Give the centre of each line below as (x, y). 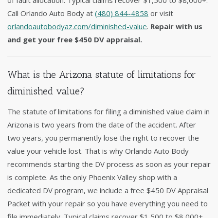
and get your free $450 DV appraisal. (75, 40)
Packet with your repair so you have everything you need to (108, 204)
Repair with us (176, 27)
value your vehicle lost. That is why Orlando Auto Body (98, 151)
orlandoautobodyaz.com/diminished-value (77, 27)
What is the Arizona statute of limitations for (102, 75)
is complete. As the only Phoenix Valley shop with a (92, 177)
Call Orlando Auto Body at (51, 13)
